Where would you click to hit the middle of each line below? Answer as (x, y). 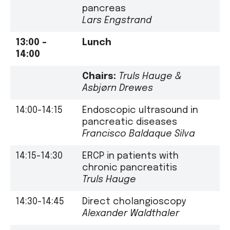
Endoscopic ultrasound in (140, 110)
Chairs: (100, 76)
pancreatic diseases (130, 122)
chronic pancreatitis (130, 168)
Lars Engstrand (117, 20)
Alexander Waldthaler (131, 213)
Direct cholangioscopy (134, 202)
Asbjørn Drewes (118, 88)
